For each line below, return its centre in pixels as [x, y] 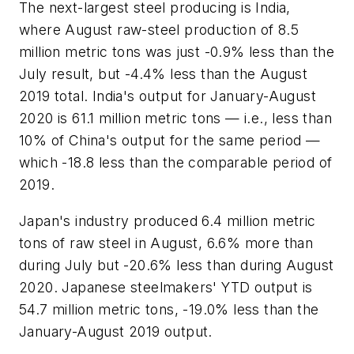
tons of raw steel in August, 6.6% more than [166, 243]
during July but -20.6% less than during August [177, 265]
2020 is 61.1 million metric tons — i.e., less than [175, 119]
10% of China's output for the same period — [170, 141]
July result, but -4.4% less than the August [164, 74]
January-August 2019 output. [116, 331]
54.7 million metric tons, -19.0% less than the [169, 309]
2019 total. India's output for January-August [168, 96]
